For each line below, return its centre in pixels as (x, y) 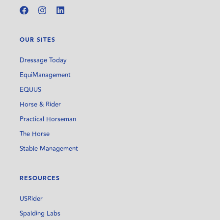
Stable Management (49, 149)
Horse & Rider (40, 104)
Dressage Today (43, 60)
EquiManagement (45, 75)
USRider (31, 199)
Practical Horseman (48, 119)
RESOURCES (40, 178)
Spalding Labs (40, 213)
